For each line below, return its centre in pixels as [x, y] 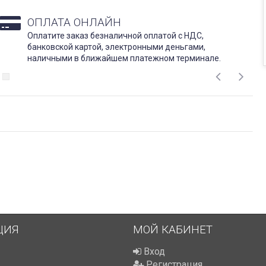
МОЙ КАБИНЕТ [173, 230]
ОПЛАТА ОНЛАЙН [74, 23]
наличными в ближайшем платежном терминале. [124, 58]
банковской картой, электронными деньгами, [116, 47]
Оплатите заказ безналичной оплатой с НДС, [115, 36]
